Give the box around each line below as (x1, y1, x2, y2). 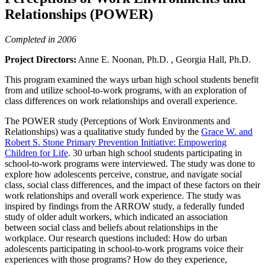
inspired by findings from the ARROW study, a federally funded (5, 201, 244, 211)
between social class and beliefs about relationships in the (5, 222, 218, 232)
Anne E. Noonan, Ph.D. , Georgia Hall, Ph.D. (76, 54, 251, 64)
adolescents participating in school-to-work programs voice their (5, 243, 243, 254)
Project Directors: (5, 54, 76, 64)
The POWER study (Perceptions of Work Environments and (5, 115, 230, 126)
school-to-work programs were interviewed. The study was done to (5, 158, 255, 169)
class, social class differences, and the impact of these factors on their (5, 179, 260, 190)
